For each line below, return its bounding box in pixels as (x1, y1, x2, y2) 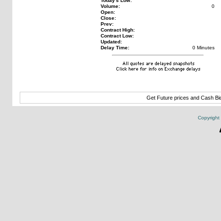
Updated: (101, 39, 122, 44)
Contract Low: (101, 33, 134, 38)
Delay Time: (101, 45, 130, 50)
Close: (101, 15, 116, 21)
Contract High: (101, 27, 135, 33)
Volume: (101, 3, 120, 9)
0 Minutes (192, 45, 215, 50)
